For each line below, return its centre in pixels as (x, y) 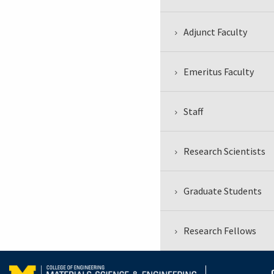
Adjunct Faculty (216, 31)
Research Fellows (220, 230)
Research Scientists (225, 151)
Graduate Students (223, 191)
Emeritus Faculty (219, 71)
